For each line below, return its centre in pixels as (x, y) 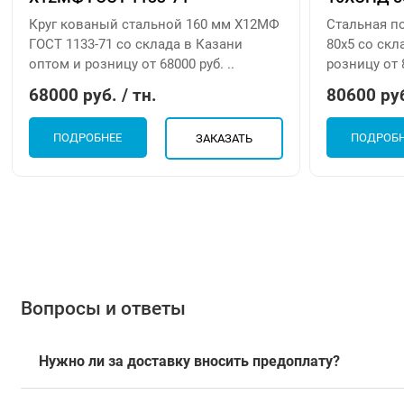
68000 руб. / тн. (93, 95)
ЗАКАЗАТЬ (224, 138)
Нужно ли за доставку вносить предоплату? (189, 362)
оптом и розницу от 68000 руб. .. (132, 64)
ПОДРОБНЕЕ (88, 137)
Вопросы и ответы (103, 308)
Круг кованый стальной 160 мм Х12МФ (155, 24)
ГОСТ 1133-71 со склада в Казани (136, 44)
